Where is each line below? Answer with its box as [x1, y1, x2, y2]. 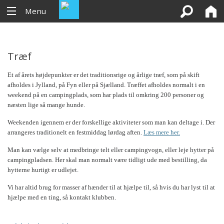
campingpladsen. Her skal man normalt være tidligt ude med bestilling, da [7, 156, 207, 164]
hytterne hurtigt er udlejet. [7, 166, 78, 174]
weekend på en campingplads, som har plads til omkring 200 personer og [7, 91, 204, 99]
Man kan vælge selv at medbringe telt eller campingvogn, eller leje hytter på [7, 146, 214, 154]
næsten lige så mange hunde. [7, 101, 85, 109]
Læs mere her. [143, 128, 180, 136]
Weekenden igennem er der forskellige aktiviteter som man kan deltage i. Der [7, 118, 215, 126]
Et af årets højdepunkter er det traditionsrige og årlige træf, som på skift [7, 71, 199, 79]
